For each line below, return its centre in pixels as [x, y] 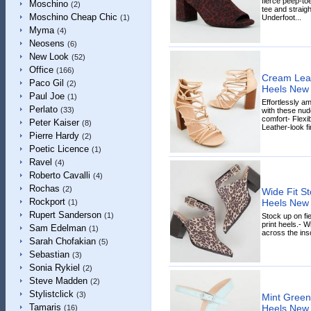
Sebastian [49, 254]
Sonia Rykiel [54, 268]
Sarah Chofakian [62, 241]
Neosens [47, 43]
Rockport [47, 202]
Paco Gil [46, 83]
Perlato [43, 109]
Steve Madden [58, 281]
